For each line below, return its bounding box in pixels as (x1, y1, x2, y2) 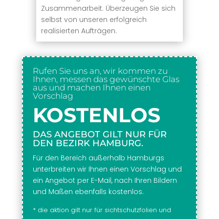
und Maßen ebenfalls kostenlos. (32, 186, 144, 197)
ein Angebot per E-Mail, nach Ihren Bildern (32, 175, 177, 185)
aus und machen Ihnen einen (32, 82, 151, 92)
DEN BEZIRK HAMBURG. (32, 137, 143, 149)
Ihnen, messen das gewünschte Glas (32, 74, 179, 84)
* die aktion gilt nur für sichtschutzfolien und (32, 205, 171, 214)
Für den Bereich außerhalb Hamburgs (32, 153, 164, 163)
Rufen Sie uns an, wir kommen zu (32, 66, 168, 76)
